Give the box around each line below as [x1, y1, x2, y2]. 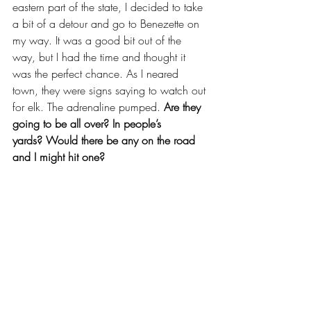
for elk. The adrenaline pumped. [12, 99, 164, 115]
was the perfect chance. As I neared [12, 66, 182, 81]
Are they [164, 99, 204, 115]
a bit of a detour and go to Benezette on [12, 16, 203, 31]
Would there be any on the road [46, 133, 199, 148]
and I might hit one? [12, 149, 105, 165]
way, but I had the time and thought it [12, 49, 189, 65]
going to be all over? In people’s [12, 116, 165, 131]
